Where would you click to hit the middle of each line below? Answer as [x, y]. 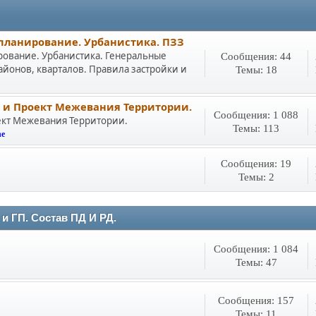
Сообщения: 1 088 [256, 115]
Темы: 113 [256, 128]
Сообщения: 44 [256, 56]
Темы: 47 [256, 262]
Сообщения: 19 [256, 164]
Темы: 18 [256, 70]
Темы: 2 [256, 177]
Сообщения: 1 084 [256, 249]
